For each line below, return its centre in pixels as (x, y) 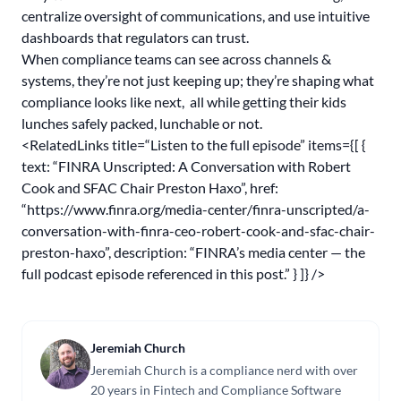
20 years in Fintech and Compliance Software (216, 390)
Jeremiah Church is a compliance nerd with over (224, 370)
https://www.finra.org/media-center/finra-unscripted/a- (198, 209)
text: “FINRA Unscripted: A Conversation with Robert (186, 166)
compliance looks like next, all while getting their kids (184, 102)
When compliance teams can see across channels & (176, 59)
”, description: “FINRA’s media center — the (235, 252)
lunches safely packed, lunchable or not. (143, 123)
